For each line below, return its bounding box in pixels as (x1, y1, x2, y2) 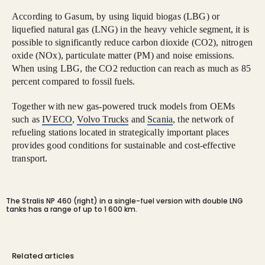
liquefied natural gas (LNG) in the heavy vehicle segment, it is (12, 24, 250, 34)
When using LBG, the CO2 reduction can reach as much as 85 (12, 63, 251, 73)
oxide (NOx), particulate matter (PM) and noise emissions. (12, 50, 235, 60)
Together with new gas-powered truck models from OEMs (12, 101, 235, 111)
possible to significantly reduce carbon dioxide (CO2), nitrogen (12, 37, 253, 47)
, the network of (173, 114, 234, 124)
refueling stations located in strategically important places (12, 127, 230, 137)
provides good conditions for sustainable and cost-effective (12, 140, 236, 150)
